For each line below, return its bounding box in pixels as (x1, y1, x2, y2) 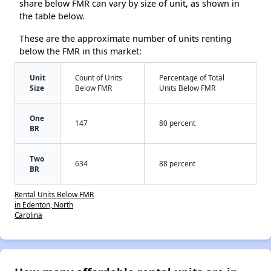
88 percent (159, 158, 195, 168)
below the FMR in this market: (19, 45, 142, 57)
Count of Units (75, 72, 122, 82)
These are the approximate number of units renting (19, 32, 232, 44)
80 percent (159, 117, 195, 128)
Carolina (15, 209, 42, 220)
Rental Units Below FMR (15, 189, 94, 199)
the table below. (19, 10, 85, 22)
